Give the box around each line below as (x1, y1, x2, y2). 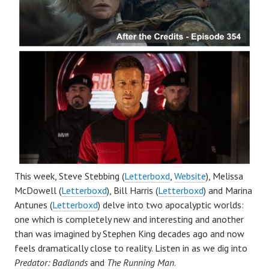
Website (174, 170, 206, 183)
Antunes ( (14, 199, 52, 211)
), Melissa (206, 170, 243, 183)
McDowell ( (14, 184, 61, 197)
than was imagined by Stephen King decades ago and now (14, 228, 244, 240)
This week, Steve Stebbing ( (14, 170, 124, 183)
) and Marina (204, 184, 252, 197)
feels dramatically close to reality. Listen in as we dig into (14, 242, 247, 255)
